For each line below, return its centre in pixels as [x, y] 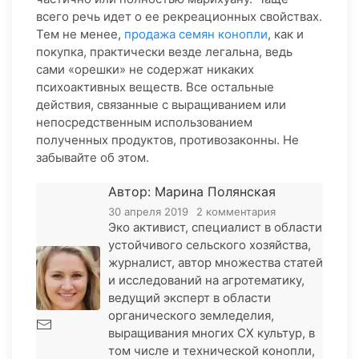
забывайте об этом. [93, 158]
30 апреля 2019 [148, 212]
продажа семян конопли [196, 34]
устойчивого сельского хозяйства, [210, 245]
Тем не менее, [80, 34]
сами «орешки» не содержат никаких [145, 70]
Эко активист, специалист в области [215, 228]
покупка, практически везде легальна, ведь [164, 52]
